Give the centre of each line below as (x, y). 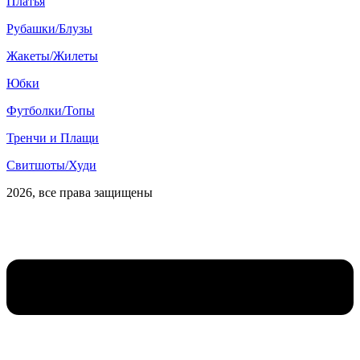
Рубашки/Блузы (49, 28)
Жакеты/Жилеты (52, 55)
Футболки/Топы (51, 110)
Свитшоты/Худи (51, 165)
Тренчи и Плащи (53, 137)
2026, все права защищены (80, 192)
